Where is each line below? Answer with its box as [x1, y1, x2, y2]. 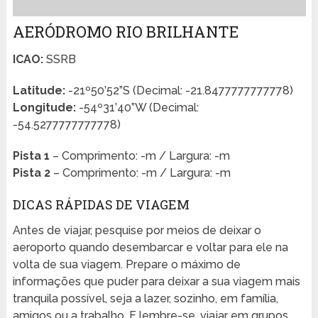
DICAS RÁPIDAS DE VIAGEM [12, 196, 190, 214]
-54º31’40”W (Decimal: [75, 101, 199, 115]
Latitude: [12, 84, 65, 98]
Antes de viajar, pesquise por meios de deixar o [12, 224, 261, 238]
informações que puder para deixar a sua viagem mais [12, 275, 300, 289]
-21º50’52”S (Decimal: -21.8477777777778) [65, 84, 293, 98]
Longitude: [12, 101, 76, 115]
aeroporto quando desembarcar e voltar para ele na [12, 241, 288, 255]
